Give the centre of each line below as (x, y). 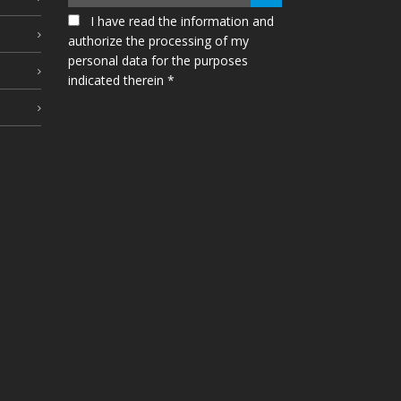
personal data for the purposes (158, 60)
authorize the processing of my (158, 40)
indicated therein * (121, 80)
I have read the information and (182, 21)
